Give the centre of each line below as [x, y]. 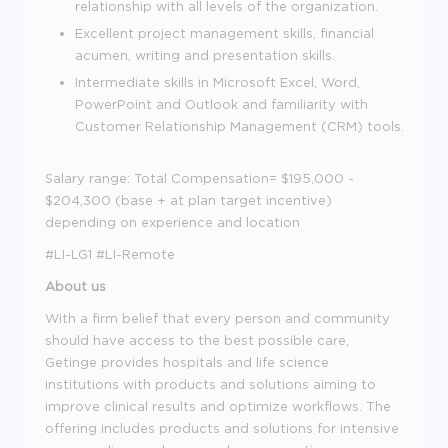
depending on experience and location [172, 221]
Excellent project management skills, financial [224, 32]
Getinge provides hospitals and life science [187, 361]
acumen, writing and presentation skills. [205, 54]
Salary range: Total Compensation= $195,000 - [199, 177]
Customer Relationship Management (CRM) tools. [239, 125]
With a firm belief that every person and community [217, 317]
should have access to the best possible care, [197, 339]
